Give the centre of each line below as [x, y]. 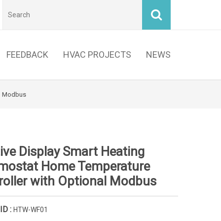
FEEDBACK [27, 55]
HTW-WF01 [31, 210]
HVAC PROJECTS [97, 55]
